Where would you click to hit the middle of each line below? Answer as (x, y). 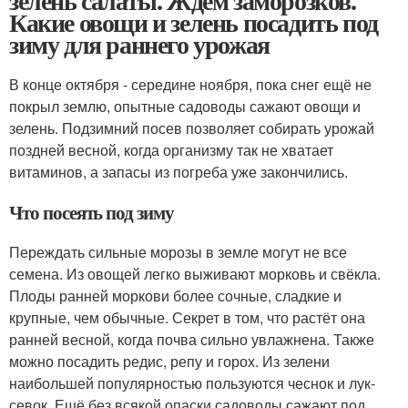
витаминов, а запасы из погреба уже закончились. (178, 172)
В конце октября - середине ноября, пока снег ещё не (190, 84)
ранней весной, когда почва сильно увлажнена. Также (192, 339)
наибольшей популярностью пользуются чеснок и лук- (192, 383)
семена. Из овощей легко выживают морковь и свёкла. (195, 274)
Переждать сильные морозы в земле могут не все (178, 252)
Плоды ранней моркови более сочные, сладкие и (175, 296)
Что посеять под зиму (92, 212)
